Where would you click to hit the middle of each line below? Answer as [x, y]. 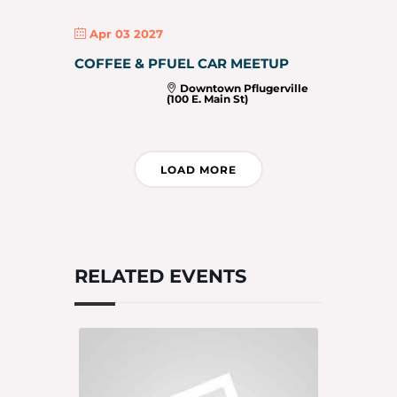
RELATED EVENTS [160, 276]
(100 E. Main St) [207, 98]
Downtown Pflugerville [243, 88]
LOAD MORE [198, 169]
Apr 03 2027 [126, 33]
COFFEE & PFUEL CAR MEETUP [182, 63]
